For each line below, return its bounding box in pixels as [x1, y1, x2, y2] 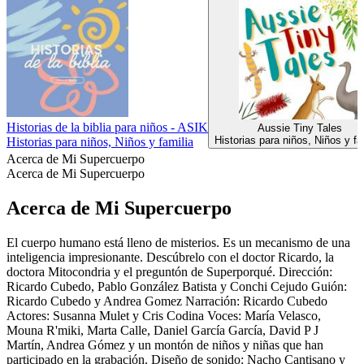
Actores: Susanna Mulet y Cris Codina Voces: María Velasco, [6, 308, 321, 323]
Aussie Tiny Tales [257, 122, 342, 135]
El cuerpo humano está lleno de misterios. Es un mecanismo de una [6, 235, 350, 249]
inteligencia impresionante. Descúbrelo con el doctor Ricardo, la [6, 249, 334, 264]
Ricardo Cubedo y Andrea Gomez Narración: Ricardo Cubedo [6, 293, 327, 308]
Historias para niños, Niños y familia [6, 135, 193, 149]
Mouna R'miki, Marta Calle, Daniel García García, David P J [6, 323, 318, 337]
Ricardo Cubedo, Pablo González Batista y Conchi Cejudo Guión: [6, 279, 347, 293]
